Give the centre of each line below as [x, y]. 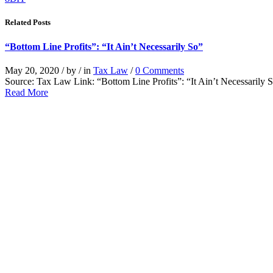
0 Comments [160, 70]
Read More [27, 92]
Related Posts [28, 23]
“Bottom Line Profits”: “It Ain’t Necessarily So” [104, 46]
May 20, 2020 [33, 70]
